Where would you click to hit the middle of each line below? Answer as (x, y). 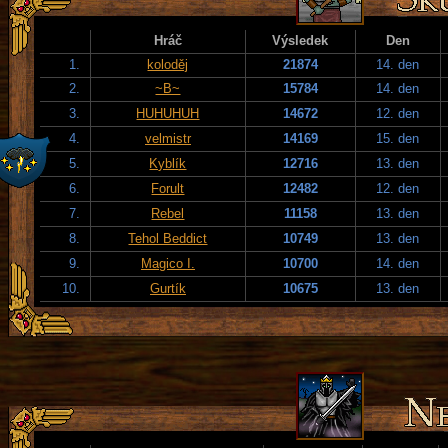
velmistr (168, 138)
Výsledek (300, 40)
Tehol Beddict (168, 238)
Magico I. (168, 263)
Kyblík (168, 163)
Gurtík (168, 288)
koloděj (168, 64)
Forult (168, 188)
